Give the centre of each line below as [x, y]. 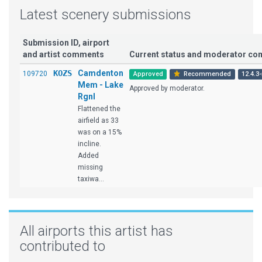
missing [90, 167]
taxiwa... [91, 179]
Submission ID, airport [66, 43]
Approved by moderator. [167, 88]
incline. [89, 144]
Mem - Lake [101, 85]
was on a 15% [100, 132]
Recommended [206, 74]
